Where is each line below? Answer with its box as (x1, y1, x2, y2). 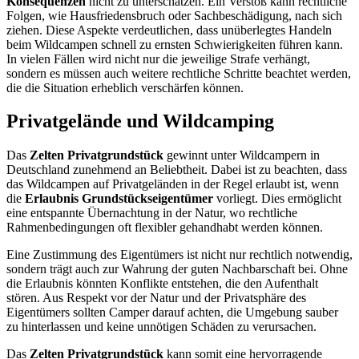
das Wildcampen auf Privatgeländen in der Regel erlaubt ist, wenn (6, 177, 339, 192)
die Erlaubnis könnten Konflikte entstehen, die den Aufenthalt (6, 276, 318, 291)
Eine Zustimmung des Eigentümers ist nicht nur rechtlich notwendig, (6, 248, 353, 262)
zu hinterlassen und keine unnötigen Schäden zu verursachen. (6, 320, 317, 334)
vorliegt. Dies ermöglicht (213, 192, 341, 206)
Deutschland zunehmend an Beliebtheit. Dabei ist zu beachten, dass (6, 163, 347, 177)
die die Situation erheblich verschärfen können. (6, 80, 244, 95)
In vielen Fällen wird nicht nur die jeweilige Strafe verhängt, (6, 51, 310, 66)
